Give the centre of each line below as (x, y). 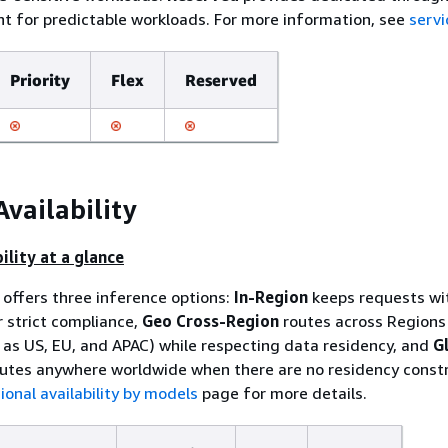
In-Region (271, 296)
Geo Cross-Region (210, 320)
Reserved (221, 80)
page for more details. (282, 392)
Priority (40, 80)
